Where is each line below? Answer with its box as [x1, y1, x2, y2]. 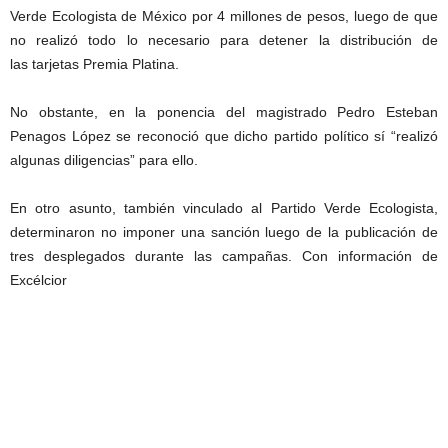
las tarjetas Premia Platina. [10, 56, 179, 72]
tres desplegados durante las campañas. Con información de [10, 248, 438, 264]
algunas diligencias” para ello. [10, 152, 198, 168]
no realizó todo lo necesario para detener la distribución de [10, 32, 438, 48]
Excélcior [10, 272, 67, 288]
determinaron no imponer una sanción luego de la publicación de [10, 224, 438, 240]
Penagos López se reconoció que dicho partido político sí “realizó [10, 128, 438, 144]
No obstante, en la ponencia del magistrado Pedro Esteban [10, 104, 438, 120]
